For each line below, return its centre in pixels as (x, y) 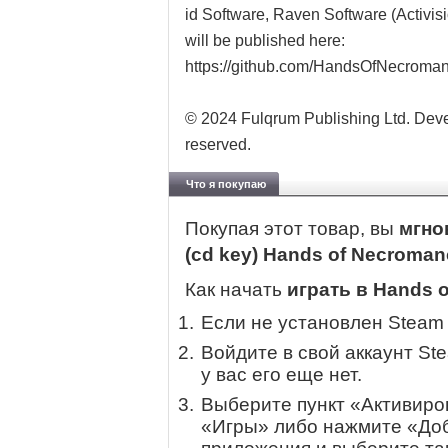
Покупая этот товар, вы (292, 229)
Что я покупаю (226, 184)
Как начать (236, 290)
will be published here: (265, 40)
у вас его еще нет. (281, 375)
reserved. (218, 144)
